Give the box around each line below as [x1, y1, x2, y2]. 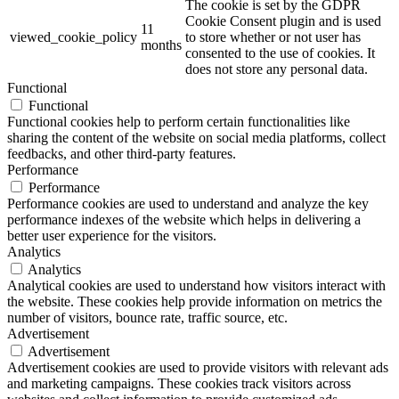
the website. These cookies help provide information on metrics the [7, 293, 382, 309]
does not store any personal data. [185, 61, 368, 77]
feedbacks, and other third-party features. [7, 145, 236, 161]
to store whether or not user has [185, 28, 361, 45]
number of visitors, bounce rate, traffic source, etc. [7, 309, 288, 325]
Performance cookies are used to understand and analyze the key [7, 195, 369, 211]
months [141, 37, 182, 53]
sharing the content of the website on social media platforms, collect [7, 129, 386, 145]
